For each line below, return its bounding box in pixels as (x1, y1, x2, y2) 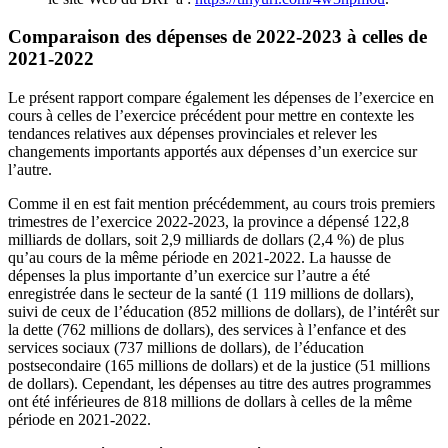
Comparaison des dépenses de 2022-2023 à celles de (8, 26, 427, 48)
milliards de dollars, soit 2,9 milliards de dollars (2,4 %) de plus (8, 231, 404, 249)
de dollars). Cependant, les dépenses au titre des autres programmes (8, 375, 431, 393)
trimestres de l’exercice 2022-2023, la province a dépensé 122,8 (8, 213, 409, 231)
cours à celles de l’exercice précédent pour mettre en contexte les (8, 107, 414, 125)
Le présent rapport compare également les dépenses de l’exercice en (8, 89, 434, 107)
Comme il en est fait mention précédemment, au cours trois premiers (8, 195, 435, 213)
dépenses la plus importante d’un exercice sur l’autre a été (8, 267, 370, 285)
